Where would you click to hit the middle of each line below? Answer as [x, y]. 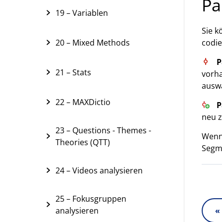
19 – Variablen [82, 13]
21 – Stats [73, 72]
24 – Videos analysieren [99, 170]
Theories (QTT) [83, 142]
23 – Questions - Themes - [103, 130]
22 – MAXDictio [83, 102]
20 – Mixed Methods [93, 43]
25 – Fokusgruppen [91, 199]
